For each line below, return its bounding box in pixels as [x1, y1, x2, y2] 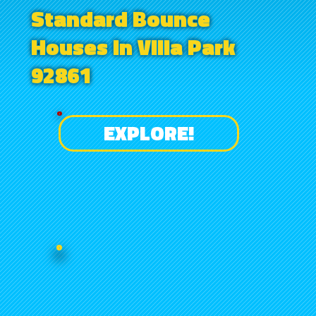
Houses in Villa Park [30, 30, 236, 64]
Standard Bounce [30, 1, 210, 36]
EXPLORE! [103, 118, 194, 149]
